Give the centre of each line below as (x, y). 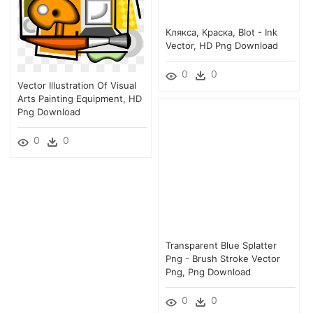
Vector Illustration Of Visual (77, 85)
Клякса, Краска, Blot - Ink (221, 32)
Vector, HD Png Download (222, 45)
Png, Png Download (208, 271)
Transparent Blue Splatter (221, 245)
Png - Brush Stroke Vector (223, 258)
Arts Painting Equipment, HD (80, 98)
